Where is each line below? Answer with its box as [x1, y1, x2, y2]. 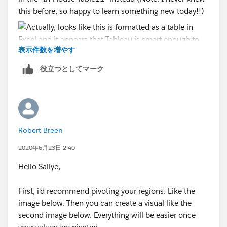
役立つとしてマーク [40, 64, 104, 73]
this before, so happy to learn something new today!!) [18, 6, 204, 16]
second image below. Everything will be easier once [18, 210, 196, 220]
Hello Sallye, [18, 161, 60, 171]
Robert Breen [18, 125, 63, 135]
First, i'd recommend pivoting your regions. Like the [18, 185, 195, 196]
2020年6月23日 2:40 [18, 143, 75, 152]
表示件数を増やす [18, 45, 75, 54]
